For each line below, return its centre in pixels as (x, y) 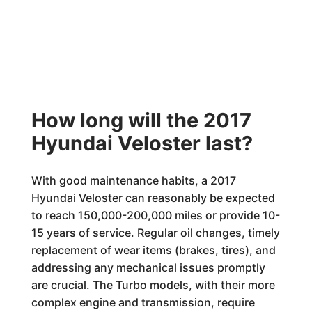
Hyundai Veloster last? (142, 143)
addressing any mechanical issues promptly (148, 267)
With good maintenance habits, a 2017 (133, 180)
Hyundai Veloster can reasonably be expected (153, 197)
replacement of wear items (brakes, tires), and (153, 250)
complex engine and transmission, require (143, 302)
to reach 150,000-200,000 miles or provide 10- (155, 215)
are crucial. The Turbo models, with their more (153, 284)
